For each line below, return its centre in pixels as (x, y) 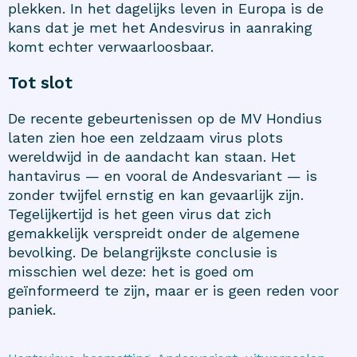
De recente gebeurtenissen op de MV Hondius (165, 118)
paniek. (32, 309)
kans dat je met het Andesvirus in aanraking (160, 27)
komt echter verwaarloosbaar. (111, 46)
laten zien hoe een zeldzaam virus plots (145, 137)
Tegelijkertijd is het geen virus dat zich (140, 214)
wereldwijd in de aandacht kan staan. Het (152, 156)
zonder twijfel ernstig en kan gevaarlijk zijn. (156, 194)
